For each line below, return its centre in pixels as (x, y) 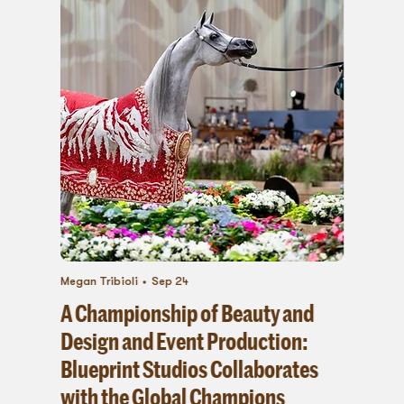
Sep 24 (170, 282)
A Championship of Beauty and (187, 312)
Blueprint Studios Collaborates (189, 368)
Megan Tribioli (99, 282)
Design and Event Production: (184, 340)
